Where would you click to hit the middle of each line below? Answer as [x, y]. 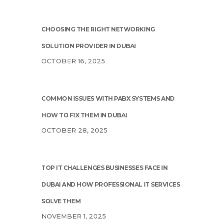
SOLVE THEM [61, 201]
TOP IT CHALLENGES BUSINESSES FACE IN [105, 168]
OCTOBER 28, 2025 [74, 130]
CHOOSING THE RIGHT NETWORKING [98, 29]
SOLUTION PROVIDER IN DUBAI [89, 46]
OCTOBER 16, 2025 [73, 61]
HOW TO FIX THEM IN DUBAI [84, 115]
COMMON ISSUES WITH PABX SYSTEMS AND [108, 99]
